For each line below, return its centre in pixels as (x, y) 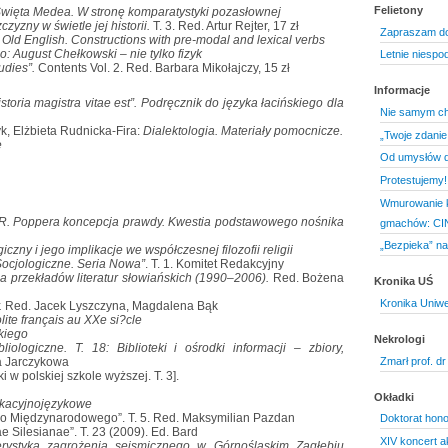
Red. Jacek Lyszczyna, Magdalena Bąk (111, 305)
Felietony (398, 10)
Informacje (402, 90)
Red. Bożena (307, 277)
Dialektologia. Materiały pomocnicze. (243, 130)
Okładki (394, 396)
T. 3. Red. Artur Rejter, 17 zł (224, 25)
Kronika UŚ (403, 281)
